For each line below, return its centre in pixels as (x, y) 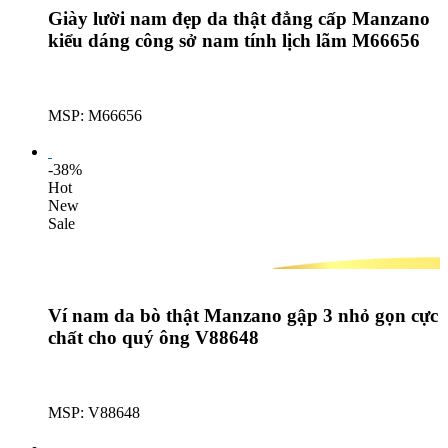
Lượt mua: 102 (95, 431)
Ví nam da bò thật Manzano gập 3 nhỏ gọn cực (243, 316)
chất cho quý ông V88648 (153, 338)
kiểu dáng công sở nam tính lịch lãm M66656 (234, 40)
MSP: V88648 (94, 413)
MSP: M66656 (95, 115)
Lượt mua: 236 (95, 133)
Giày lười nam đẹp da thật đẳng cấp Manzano (239, 18)
